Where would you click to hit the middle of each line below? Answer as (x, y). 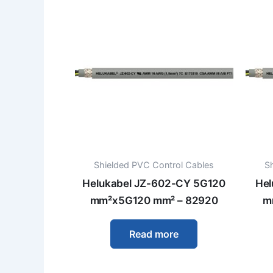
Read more (154, 234)
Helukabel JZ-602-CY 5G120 (154, 184)
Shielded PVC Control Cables (154, 165)
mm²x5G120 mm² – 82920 (154, 201)
